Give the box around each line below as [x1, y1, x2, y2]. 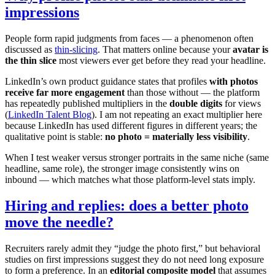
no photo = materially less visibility [105, 131, 247, 142]
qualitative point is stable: [5, 131, 105, 142]
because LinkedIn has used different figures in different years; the [5, 120, 257, 131]
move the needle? [5, 214, 114, 231]
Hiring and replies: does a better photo [5, 198, 249, 214]
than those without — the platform [125, 87, 260, 98]
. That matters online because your [98, 44, 233, 55]
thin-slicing [55, 44, 98, 55]
